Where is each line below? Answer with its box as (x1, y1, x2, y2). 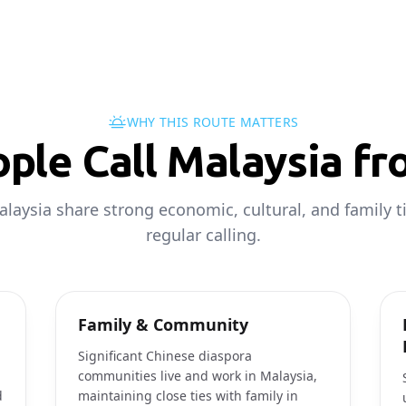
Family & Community (78, 314, 249, 335)
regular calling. (145, 224, 261, 246)
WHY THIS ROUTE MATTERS (126, 113, 299, 130)
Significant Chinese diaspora (78, 347, 253, 364)
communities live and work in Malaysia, (78, 367, 318, 384)
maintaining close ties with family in (78, 387, 299, 404)
